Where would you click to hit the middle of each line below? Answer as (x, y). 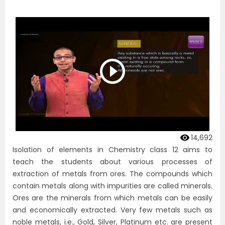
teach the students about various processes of (113, 161)
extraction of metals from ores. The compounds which (113, 174)
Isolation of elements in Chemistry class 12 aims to (113, 149)
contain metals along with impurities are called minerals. (113, 186)
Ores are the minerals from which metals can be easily (113, 198)
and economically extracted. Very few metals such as (113, 210)
